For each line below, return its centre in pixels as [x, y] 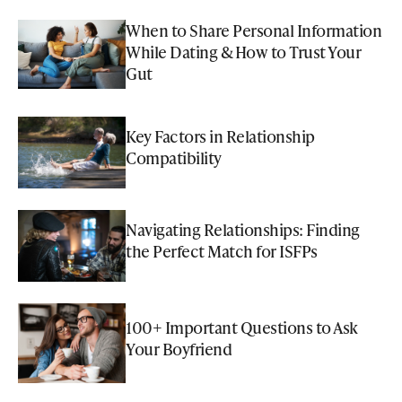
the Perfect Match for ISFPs [222, 251]
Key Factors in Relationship [220, 136]
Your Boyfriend [179, 348]
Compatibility [174, 158]
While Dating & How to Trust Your [243, 52]
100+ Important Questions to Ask [242, 327]
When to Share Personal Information [253, 31]
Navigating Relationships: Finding [243, 230]
